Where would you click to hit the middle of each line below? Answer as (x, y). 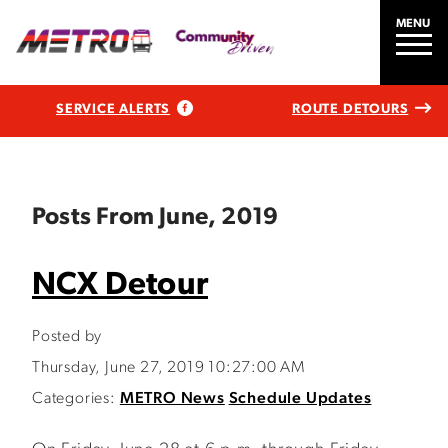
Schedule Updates (300, 399)
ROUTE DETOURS (350, 109)
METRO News (172, 399)
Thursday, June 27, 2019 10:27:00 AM (168, 368)
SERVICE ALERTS (113, 109)
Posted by (67, 337)
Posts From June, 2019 (155, 218)
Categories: (74, 399)
